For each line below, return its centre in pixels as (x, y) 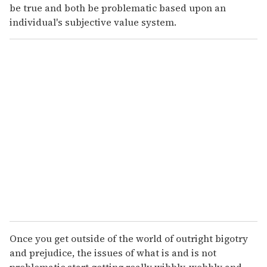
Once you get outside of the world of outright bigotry (129, 239)
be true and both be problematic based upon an (118, 8)
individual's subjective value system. (93, 22)
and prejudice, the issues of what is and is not (113, 253)
